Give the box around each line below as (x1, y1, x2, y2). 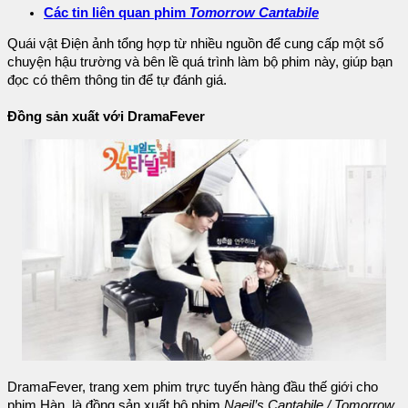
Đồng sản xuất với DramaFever (7, 109, 205, 125)
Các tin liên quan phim (44, 5, 189, 20)
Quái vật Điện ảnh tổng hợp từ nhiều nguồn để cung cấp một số (7, 36, 383, 52)
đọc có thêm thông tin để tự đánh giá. (7, 73, 227, 88)
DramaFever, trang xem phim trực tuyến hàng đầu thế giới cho (7, 380, 378, 395)
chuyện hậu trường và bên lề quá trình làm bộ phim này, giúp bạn (7, 55, 393, 70)
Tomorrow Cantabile (189, 5, 319, 20)
